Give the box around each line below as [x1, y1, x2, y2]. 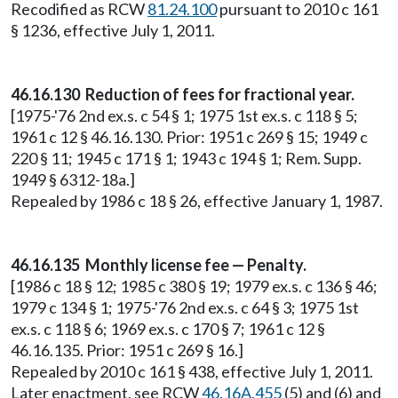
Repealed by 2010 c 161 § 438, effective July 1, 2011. [11, 362, 373, 381]
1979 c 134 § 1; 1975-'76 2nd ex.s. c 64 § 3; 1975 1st [11, 298, 359, 317]
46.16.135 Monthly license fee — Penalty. [11, 255, 306, 275]
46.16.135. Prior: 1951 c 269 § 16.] [11, 340, 243, 360]
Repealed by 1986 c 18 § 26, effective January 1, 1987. [11, 191, 383, 211]
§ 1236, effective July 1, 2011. [11, 20, 215, 40]
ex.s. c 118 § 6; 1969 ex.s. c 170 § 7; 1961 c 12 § [11, 319, 325, 338]
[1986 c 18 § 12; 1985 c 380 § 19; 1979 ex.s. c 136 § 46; [11, 276, 378, 296]
